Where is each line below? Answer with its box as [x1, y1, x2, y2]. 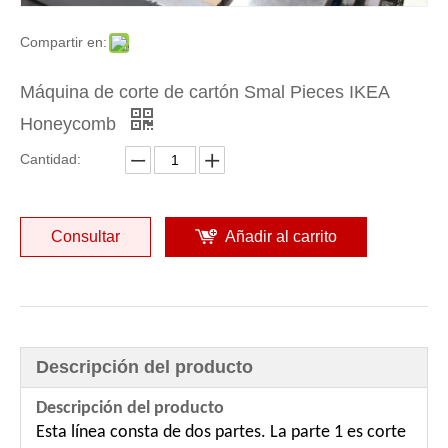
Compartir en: [20, 34, 107, 51]
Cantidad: [20, 151, 81, 168]
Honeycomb [20, 114, 121, 135]
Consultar [51, 228, 120, 246]
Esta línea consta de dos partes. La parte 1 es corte [36, 423, 406, 443]
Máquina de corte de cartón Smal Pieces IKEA [20, 82, 389, 103]
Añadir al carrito [225, 228, 337, 246]
